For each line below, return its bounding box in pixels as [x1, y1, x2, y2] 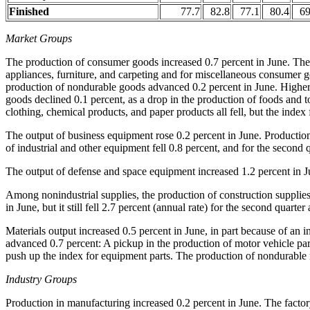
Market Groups [6, 33, 72, 44]
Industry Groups [6, 273, 77, 285]
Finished [9, 6, 49, 17]
